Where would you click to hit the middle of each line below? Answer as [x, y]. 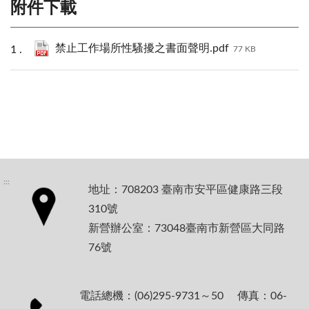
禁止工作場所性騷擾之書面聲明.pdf [142, 48]
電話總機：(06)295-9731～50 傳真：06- [183, 296]
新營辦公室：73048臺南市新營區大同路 [187, 228]
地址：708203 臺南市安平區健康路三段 [186, 189]
